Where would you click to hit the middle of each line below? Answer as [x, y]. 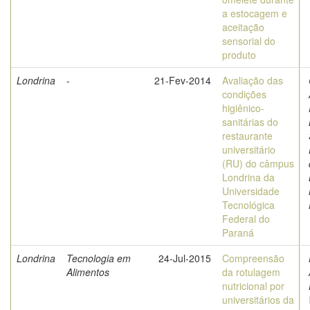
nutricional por [253, 286]
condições [244, 94]
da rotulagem [251, 272]
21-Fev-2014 [183, 80]
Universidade [251, 191]
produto [239, 55]
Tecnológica [248, 205]
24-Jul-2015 [185, 258]
